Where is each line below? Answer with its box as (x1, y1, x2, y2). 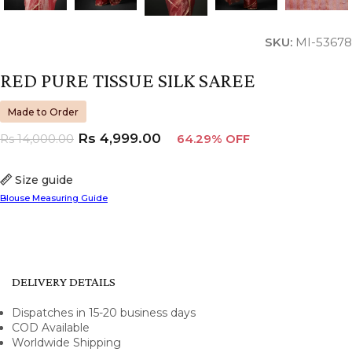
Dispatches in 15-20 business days (12, 305, 196, 320)
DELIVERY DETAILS (12, 273, 115, 289)
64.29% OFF (177, 130, 250, 146)
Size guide (15, 172, 74, 187)
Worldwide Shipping (12, 335, 121, 350)
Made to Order (8, 105, 79, 118)
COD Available (12, 320, 90, 335)
